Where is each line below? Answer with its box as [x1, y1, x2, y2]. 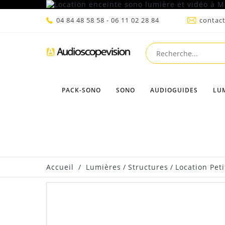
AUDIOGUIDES [150, 86, 198, 94]
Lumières [86, 162, 121, 172]
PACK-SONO [61, 86, 101, 94]
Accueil [46, 162, 74, 172]
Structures [128, 162, 168, 172]
